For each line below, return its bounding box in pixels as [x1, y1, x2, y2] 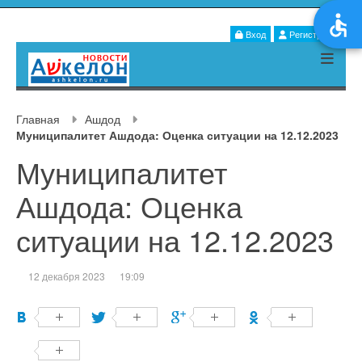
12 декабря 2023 [28, 269, 105, 284]
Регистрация [287, 27, 341, 41]
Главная [16, 111, 60, 128]
